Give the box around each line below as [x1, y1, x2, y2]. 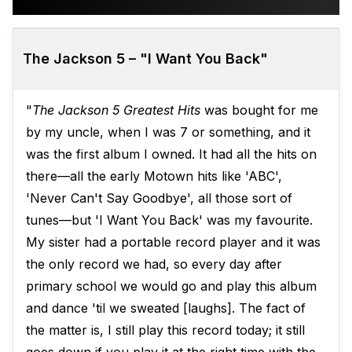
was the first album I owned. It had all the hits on [26, 146, 317, 163]
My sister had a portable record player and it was [26, 234, 321, 251]
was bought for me [200, 102, 318, 119]
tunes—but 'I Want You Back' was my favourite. [26, 212, 313, 229]
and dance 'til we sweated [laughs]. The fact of [26, 300, 306, 317]
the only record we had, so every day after [26, 256, 282, 273]
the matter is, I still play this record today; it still [26, 322, 305, 339]
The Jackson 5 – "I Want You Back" [23, 50, 268, 68]
